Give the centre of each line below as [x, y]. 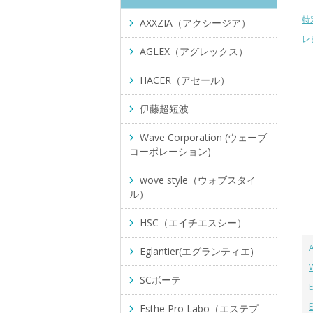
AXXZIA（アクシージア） [195, 23]
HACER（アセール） [185, 80]
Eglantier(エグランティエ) [197, 251]
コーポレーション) [170, 151]
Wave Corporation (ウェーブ [203, 137]
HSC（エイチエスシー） [193, 223]
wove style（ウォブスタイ [198, 180]
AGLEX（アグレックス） [194, 51]
